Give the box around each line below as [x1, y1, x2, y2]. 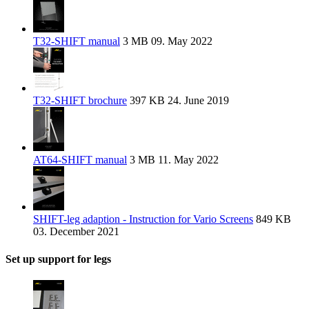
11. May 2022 [155, 154, 219, 166]
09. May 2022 [148, 35, 212, 48]
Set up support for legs [6, 252, 111, 265]
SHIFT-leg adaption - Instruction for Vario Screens [33, 213, 253, 226]
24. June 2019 [165, 94, 229, 107]
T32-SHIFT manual [33, 35, 120, 48]
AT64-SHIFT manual [33, 154, 127, 166]
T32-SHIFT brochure [33, 94, 127, 107]
